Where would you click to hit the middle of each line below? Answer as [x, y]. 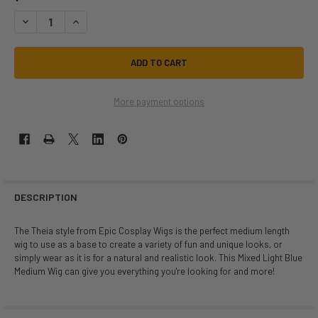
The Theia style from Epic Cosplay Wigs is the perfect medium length [152, 230]
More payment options [159, 102]
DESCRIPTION [45, 197]
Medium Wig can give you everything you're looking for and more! [144, 271]
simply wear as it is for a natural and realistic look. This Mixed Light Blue [158, 257]
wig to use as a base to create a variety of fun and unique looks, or [148, 244]
